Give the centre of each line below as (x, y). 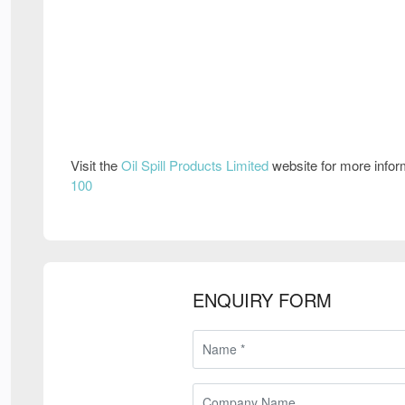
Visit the (96, 165)
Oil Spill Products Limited (195, 165)
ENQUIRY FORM (263, 299)
